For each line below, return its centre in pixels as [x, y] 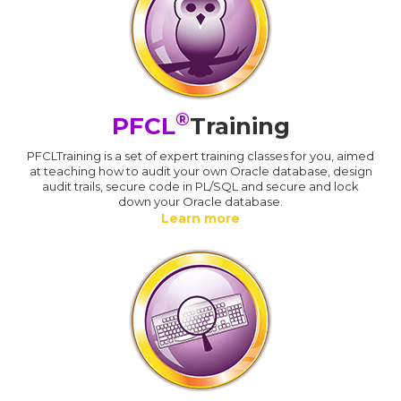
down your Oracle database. [200, 201]
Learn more [200, 218]
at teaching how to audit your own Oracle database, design [200, 171]
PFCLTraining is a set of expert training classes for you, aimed [200, 155]
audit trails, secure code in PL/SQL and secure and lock [200, 186]
